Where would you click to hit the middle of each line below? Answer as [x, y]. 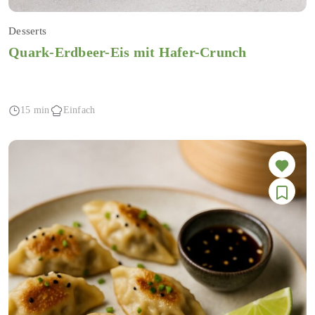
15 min [35, 110]
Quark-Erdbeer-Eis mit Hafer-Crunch [128, 52]
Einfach [79, 110]
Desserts [27, 31]
